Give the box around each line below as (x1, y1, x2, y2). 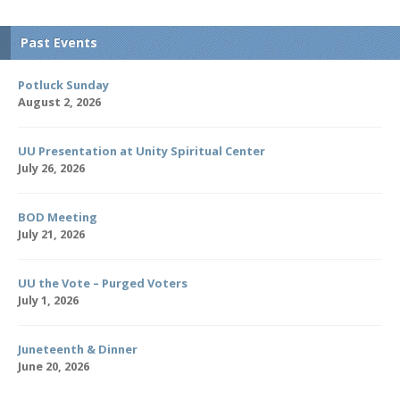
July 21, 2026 (18, 225, 85, 242)
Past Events (21, 33, 97, 51)
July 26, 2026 (18, 159, 85, 176)
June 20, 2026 (18, 357, 89, 374)
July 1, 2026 (18, 291, 79, 308)
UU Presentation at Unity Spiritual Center (18, 142, 265, 159)
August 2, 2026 (18, 93, 101, 110)
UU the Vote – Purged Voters (18, 274, 187, 291)
